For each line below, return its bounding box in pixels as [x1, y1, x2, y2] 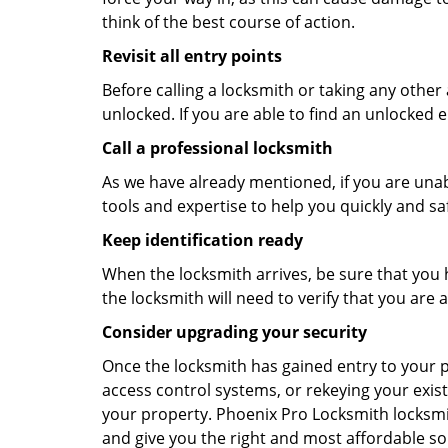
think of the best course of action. [102, 11, 355, 33]
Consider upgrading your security [102, 321, 367, 343]
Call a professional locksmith [102, 137, 333, 159]
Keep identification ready [102, 229, 303, 251]
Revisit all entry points [102, 45, 282, 67]
